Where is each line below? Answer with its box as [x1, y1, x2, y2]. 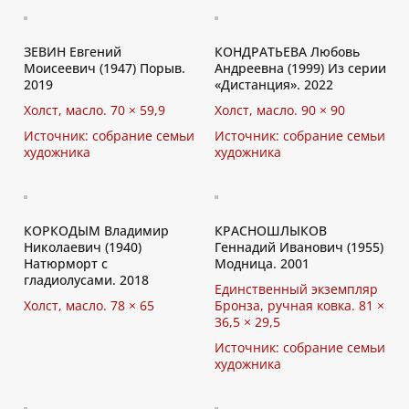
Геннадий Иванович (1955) [215, 238, 383, 256]
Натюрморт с [24, 255, 108, 272]
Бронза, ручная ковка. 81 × [215, 297, 384, 314]
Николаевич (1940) [24, 238, 142, 256]
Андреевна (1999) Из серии [215, 59, 386, 77]
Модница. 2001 [215, 255, 309, 272]
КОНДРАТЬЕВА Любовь [215, 43, 360, 60]
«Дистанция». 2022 [215, 76, 333, 93]
